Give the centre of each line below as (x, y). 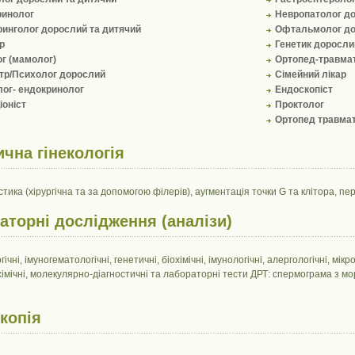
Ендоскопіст (303, 89)
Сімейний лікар (310, 74)
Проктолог (299, 104)
